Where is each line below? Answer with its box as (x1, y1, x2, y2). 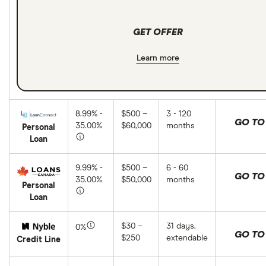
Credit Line (17, 235, 61, 244)
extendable (166, 234, 208, 242)
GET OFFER (132, 27, 183, 37)
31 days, (166, 222, 196, 230)
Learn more (136, 54, 179, 62)
